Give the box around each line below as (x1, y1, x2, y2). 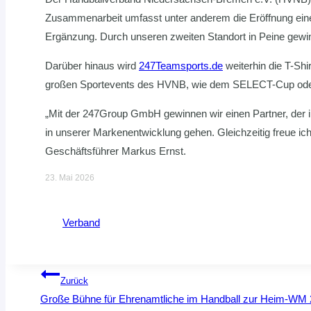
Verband (62, 216, 100, 228)
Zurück (60, 276, 88, 286)
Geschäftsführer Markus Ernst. (45, 144, 186, 157)
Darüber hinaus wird (45, 59, 139, 72)
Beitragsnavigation (40, 265, 302, 299)
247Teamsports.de (139, 59, 223, 72)
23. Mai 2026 (45, 172, 94, 183)
